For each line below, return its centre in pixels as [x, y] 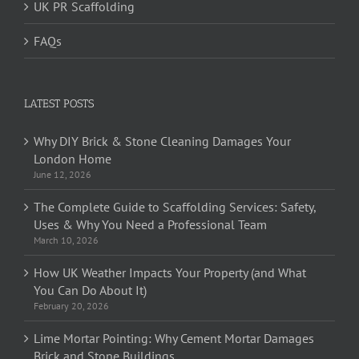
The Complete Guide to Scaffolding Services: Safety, [175, 207]
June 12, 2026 [63, 175]
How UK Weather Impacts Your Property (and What [170, 273]
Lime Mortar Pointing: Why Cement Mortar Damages [174, 339]
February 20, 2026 [71, 306]
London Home [73, 159]
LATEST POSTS [59, 104]
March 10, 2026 [66, 240]
